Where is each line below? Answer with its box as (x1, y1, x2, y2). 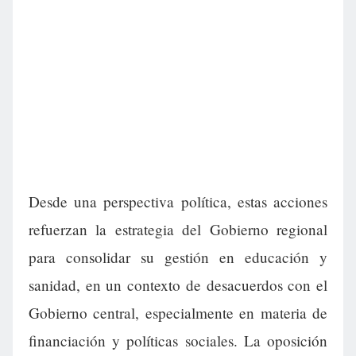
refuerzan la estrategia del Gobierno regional (29, 219, 327, 240)
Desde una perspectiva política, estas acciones (29, 192, 327, 212)
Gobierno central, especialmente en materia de (29, 303, 327, 323)
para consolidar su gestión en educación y (29, 247, 327, 268)
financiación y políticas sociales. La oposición (29, 331, 327, 351)
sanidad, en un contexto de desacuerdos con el (29, 275, 327, 296)
